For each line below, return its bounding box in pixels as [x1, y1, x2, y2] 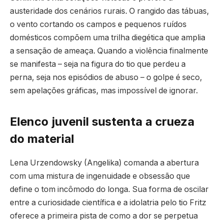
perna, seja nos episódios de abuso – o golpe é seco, [10, 72, 202, 82]
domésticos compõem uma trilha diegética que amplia [10, 32, 205, 42]
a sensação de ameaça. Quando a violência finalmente [10, 46, 208, 55]
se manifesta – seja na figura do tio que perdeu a [10, 59, 186, 69]
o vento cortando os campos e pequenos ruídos [10, 19, 187, 29]
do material [10, 131, 74, 146]
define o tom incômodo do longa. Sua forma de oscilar [10, 184, 209, 194]
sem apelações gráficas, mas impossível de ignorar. [10, 85, 198, 95]
